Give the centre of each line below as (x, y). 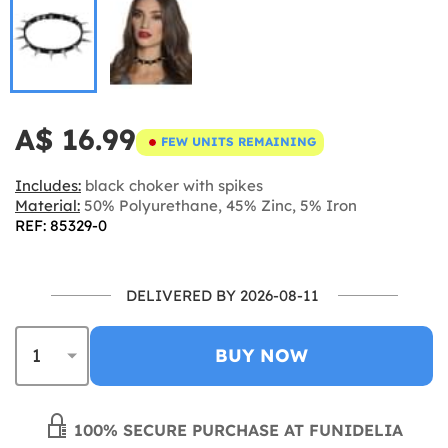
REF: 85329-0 (61, 225)
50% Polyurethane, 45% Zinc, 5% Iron (218, 205)
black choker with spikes (172, 185)
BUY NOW (261, 355)
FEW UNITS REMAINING (238, 141)
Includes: (48, 185)
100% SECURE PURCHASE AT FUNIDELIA (236, 429)
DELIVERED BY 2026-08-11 (222, 295)
